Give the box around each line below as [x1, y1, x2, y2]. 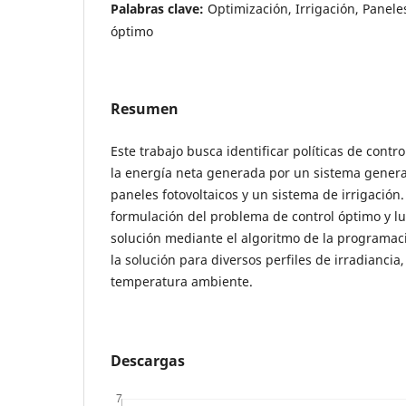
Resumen [111, 98, 179, 119]
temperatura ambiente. [111, 272, 253, 290]
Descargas [111, 350, 185, 371]
